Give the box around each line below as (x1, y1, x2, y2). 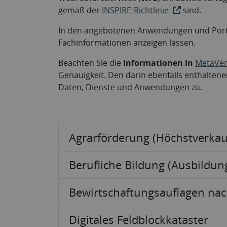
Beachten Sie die (58, 57, 123, 68)
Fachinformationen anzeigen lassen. (58, 37, 196, 48)
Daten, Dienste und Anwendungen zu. (58, 82, 202, 93)
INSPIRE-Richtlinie (102, 5, 169, 16)
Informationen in (123, 57, 195, 68)
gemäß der (58, 5, 102, 16)
